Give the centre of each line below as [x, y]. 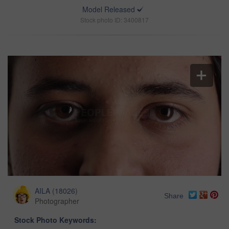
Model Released [109, 9]
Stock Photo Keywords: [55, 220]
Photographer [57, 201]
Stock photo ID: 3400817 [114, 20]
